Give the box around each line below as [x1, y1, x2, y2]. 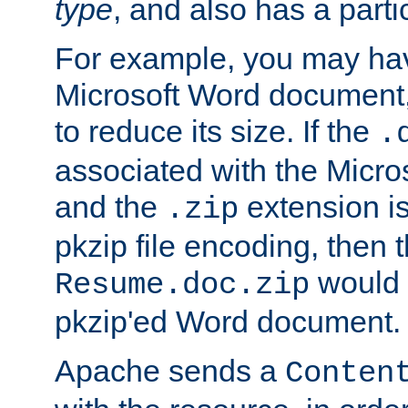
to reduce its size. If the [55, 114, 378, 149]
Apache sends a [55, 353, 285, 389]
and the [55, 189, 166, 225]
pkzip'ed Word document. [55, 304, 401, 340]
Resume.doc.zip [55, 268, 310, 303]
